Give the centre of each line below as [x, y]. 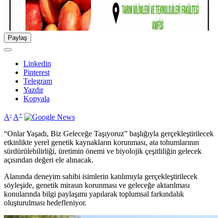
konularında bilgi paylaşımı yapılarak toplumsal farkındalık [94, 194]
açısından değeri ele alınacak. [49, 160]
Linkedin [37, 64]
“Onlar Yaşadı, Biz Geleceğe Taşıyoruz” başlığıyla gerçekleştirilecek [109, 134]
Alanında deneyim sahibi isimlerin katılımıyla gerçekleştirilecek [101, 177]
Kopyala [36, 99]
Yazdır [33, 90]
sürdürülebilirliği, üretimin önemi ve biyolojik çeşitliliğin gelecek [103, 151]
